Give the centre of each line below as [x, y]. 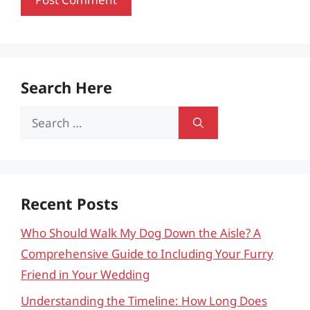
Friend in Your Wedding [85, 274]
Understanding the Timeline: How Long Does [144, 301]
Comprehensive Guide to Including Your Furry [147, 253]
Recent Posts [70, 203]
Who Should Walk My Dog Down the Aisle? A [141, 232]
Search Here [66, 87]
